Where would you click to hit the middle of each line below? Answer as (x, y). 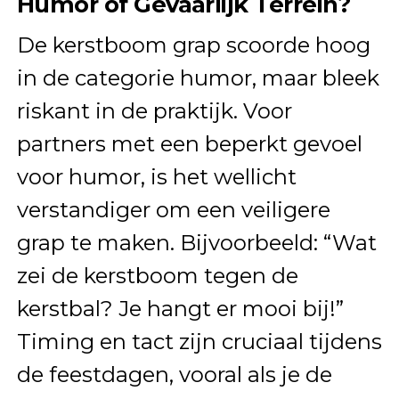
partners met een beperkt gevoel (189, 143)
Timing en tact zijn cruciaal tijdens (199, 341)
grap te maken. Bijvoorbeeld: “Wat (196, 242)
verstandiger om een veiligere (173, 209)
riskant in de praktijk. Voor (154, 110)
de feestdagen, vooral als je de (174, 374)
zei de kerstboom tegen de (157, 275)
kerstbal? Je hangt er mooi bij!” (180, 308)
